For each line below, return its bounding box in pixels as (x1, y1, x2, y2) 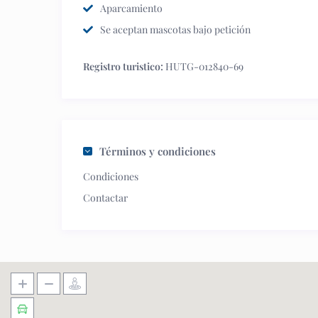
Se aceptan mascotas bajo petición (100, 23, 251, 36)
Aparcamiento (100, 1, 163, 15)
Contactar (83, 191, 128, 204)
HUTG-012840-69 (163, 60, 243, 73)
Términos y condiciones (99, 144, 216, 158)
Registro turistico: (83, 60, 163, 73)
